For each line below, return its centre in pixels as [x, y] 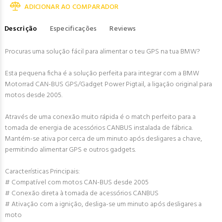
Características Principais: [42, 172]
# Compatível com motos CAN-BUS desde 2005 [77, 183]
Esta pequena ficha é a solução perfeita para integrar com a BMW [102, 74]
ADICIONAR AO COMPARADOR [72, 7]
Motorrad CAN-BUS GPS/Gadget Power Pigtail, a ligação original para [109, 84]
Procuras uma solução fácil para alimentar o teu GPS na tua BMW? [103, 52]
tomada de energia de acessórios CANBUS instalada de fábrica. [99, 128]
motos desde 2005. [34, 95]
